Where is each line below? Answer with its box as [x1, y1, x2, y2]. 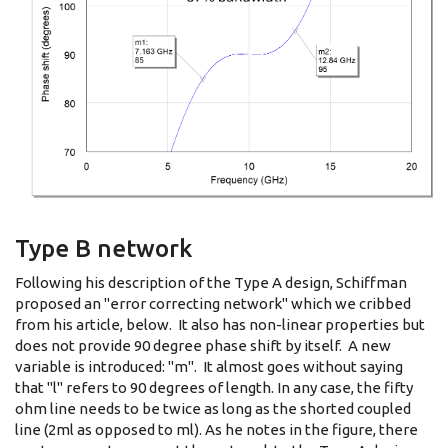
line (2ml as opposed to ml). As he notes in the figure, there [15, 420, 418, 438]
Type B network [15, 234, 192, 262]
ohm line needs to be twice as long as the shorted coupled [15, 399, 411, 417]
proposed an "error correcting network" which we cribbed [15, 294, 411, 312]
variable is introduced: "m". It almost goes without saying [15, 357, 403, 375]
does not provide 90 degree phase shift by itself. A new [15, 336, 391, 354]
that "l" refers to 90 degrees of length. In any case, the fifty [15, 378, 413, 396]
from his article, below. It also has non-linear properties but [15, 315, 425, 333]
